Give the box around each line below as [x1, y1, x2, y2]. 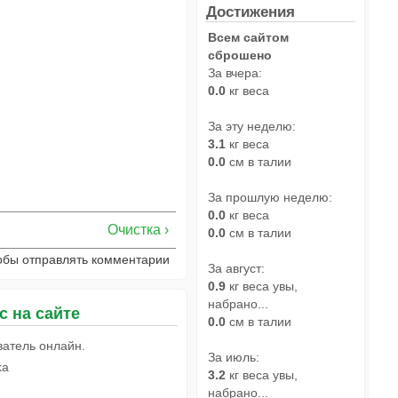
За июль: [208, 349, 259, 364]
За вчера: [208, 65, 262, 80]
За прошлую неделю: [208, 189, 332, 204]
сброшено [208, 47, 272, 62]
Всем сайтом [208, 29, 289, 44]
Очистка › [107, 221, 169, 237]
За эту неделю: [208, 118, 296, 133]
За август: [208, 260, 265, 275]
